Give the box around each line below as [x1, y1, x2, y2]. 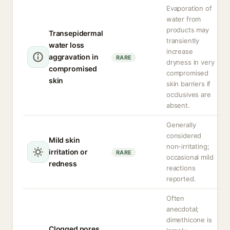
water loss [49, 41, 85, 49]
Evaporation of [166, 4, 212, 12]
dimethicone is [166, 216, 212, 224]
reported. [166, 175, 196, 183]
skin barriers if [166, 80, 211, 88]
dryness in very [166, 58, 215, 66]
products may [166, 26, 209, 34]
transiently [166, 36, 200, 45]
